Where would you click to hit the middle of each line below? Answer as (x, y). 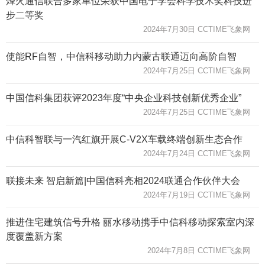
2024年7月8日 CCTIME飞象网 (199, 250)
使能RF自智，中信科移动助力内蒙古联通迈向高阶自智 (121, 56)
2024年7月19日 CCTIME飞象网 (197, 195)
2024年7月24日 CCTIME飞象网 (197, 153)
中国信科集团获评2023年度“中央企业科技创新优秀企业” (124, 98)
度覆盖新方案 (34, 236)
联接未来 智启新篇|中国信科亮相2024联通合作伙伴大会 (123, 180)
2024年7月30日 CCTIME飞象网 (197, 29)
